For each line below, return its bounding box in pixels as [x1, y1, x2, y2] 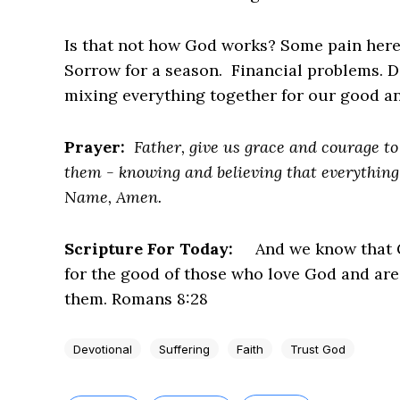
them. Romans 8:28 [64, 288, 208, 310]
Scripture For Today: [64, 238, 233, 260]
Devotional [73, 341, 132, 356]
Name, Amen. [64, 187, 162, 208]
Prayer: [64, 137, 125, 158]
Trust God [290, 341, 346, 356]
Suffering [159, 341, 210, 356]
